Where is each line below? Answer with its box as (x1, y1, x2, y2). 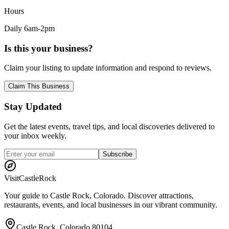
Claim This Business (8, 82, 70, 90)
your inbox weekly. (4, 131, 66, 140)
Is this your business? (4, 42, 93, 54)
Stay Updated (4, 101, 62, 112)
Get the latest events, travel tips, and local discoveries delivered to (4, 122, 215, 131)
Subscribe (103, 150, 132, 158)
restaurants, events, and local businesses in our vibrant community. (4, 200, 217, 209)
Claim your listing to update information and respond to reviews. (4, 63, 212, 73)
